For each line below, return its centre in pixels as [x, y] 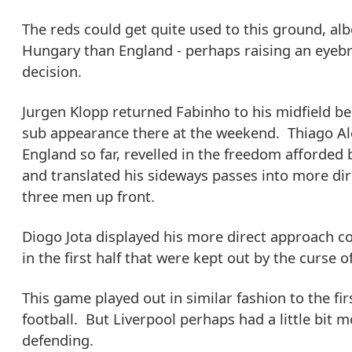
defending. [58, 340]
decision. [52, 71]
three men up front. [88, 196]
